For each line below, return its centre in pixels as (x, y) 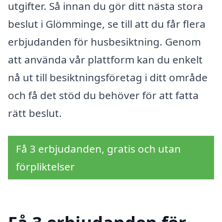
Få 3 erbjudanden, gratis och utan (98, 148)
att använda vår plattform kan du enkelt (105, 59)
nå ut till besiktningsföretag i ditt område (108, 77)
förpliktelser (45, 166)
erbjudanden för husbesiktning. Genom (104, 41)
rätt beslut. (35, 113)
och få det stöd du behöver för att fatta (103, 95)
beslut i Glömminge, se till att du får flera (107, 24)
